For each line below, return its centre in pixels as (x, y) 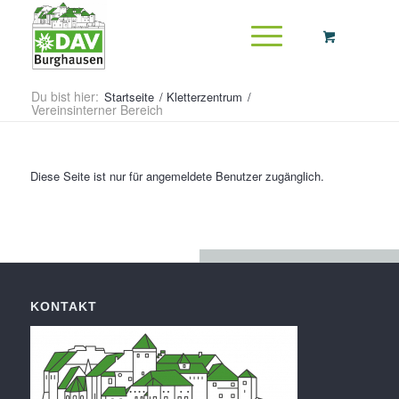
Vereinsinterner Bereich (97, 110)
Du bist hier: (65, 96)
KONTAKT (63, 306)
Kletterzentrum (204, 97)
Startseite (129, 97)
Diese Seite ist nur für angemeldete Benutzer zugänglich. (177, 176)
